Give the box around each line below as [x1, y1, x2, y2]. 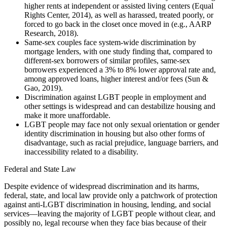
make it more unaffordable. [24, 110, 110, 120]
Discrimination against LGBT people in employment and [24, 92, 206, 101]
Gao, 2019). [24, 83, 63, 92]
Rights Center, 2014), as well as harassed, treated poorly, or [24, 10, 213, 19]
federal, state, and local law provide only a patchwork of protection [4, 191, 217, 200]
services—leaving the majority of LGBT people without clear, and [4, 209, 215, 218]
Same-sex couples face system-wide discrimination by [24, 37, 196, 47]
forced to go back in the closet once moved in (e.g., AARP [24, 19, 211, 28]
